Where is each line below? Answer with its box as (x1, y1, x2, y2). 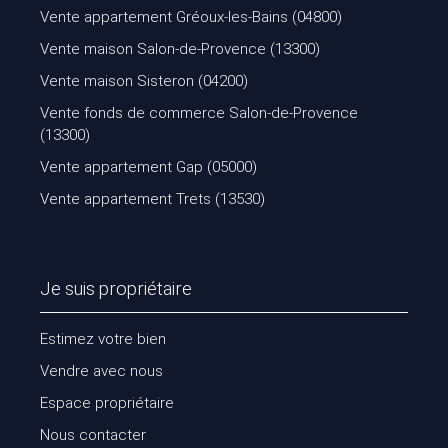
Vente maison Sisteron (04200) (40, 71, 248, 90)
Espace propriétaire (40, 393, 174, 412)
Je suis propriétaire (40, 277, 192, 299)
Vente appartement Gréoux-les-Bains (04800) (40, 7, 342, 26)
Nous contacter (40, 425, 146, 444)
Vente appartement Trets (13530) (40, 189, 265, 208)
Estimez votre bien (40, 329, 166, 348)
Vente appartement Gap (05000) (40, 157, 257, 176)
